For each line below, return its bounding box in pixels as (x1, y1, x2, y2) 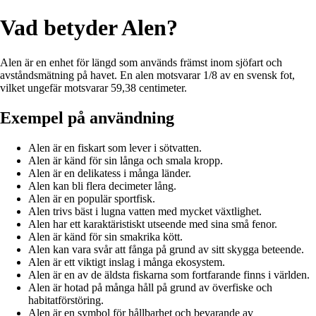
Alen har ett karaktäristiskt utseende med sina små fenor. (28, 217, 277, 230)
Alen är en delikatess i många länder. (28, 166, 191, 179)
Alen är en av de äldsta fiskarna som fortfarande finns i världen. (28, 268, 310, 281)
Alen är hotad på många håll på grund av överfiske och (28, 281, 272, 293)
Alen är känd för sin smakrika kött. (28, 230, 183, 243)
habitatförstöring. (28, 293, 104, 306)
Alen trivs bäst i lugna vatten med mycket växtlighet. (28, 205, 262, 217)
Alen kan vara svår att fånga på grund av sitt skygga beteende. (28, 243, 304, 255)
